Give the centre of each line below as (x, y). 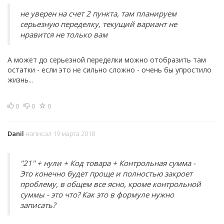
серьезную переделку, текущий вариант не (98, 24)
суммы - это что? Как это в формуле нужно (97, 194)
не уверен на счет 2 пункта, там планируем (98, 13)
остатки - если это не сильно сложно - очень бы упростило (109, 70)
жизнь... (20, 80)
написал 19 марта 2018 (59, 133)
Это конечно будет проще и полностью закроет (106, 173)
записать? (38, 205)
